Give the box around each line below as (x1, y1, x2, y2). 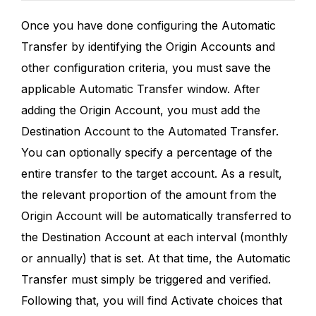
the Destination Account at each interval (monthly (21, 229, 288, 244)
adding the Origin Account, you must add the (21, 102, 260, 117)
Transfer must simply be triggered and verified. (21, 272, 271, 286)
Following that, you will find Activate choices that (21, 293, 282, 308)
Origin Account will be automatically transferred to (21, 208, 291, 223)
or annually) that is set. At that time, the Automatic (21, 250, 291, 265)
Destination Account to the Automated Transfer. (21, 123, 279, 138)
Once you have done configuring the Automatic (21, 18, 276, 32)
